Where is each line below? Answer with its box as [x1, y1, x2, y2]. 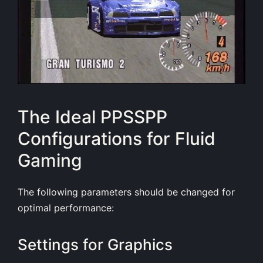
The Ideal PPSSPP [18, 106, 167, 127]
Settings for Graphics [18, 235, 173, 254]
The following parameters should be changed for [18, 186, 235, 198]
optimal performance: [18, 202, 114, 214]
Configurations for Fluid [18, 127, 215, 149]
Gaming [18, 149, 82, 171]
